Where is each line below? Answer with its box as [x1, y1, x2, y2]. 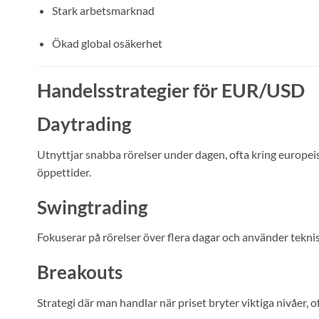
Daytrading [37, 113, 131, 135]
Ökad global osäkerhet [51, 36, 162, 50]
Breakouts [37, 261, 122, 283]
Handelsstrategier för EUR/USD [37, 78, 305, 103]
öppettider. [37, 164, 91, 179]
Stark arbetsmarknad [51, 3, 155, 17]
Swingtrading [37, 196, 147, 218]
